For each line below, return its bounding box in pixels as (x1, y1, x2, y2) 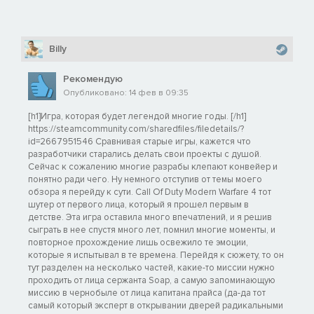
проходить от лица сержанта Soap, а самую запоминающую (28, 274, 275, 286)
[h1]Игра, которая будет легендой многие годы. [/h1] (28, 110, 246, 122)
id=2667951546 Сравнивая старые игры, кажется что (28, 135, 251, 147)
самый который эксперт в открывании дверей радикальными (28, 299, 283, 311)
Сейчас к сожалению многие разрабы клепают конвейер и (28, 161, 278, 172)
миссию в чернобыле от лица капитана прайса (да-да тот (28, 287, 266, 299)
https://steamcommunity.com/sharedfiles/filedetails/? (28, 123, 244, 135)
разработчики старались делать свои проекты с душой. (28, 148, 261, 160)
